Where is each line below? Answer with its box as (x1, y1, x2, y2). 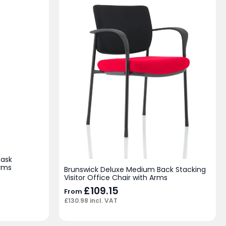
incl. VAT (88, 196, 118, 205)
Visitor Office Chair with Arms (64, 173, 167, 183)
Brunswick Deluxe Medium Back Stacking (64, 164, 206, 175)
